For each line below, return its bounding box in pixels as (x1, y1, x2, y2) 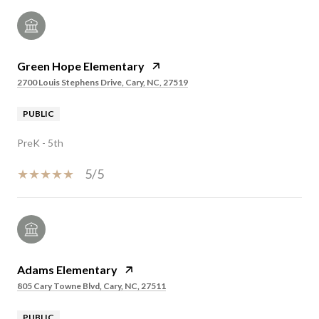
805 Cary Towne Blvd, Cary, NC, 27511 (17, 280, 166, 291)
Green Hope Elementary (17, 58, 145, 73)
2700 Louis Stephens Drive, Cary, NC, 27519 (17, 76, 188, 88)
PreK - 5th (17, 136, 63, 149)
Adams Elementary (17, 262, 117, 276)
